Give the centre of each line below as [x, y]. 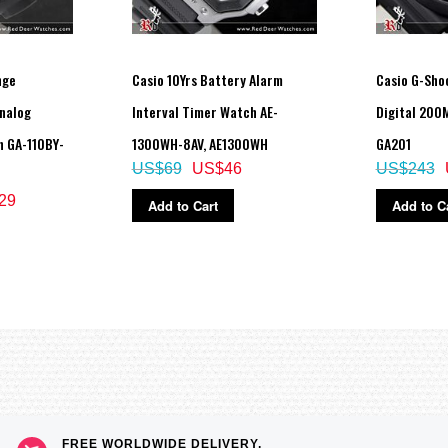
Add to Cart [182, 205]
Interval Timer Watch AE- [204, 111]
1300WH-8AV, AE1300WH [199, 143]
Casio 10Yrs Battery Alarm [207, 79]
